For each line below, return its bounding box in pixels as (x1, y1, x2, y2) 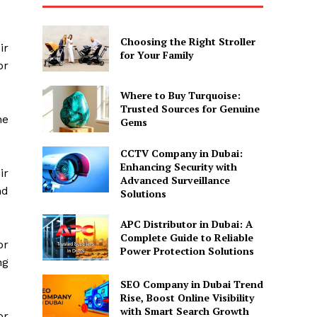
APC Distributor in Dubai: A (120, 217, 253, 231)
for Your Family (120, 48, 193, 62)
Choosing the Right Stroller (120, 35, 255, 49)
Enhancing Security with (120, 159, 237, 173)
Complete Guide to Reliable (120, 230, 253, 244)
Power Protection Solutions (120, 243, 254, 258)
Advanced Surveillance (120, 173, 230, 187)
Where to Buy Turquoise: (120, 88, 241, 103)
